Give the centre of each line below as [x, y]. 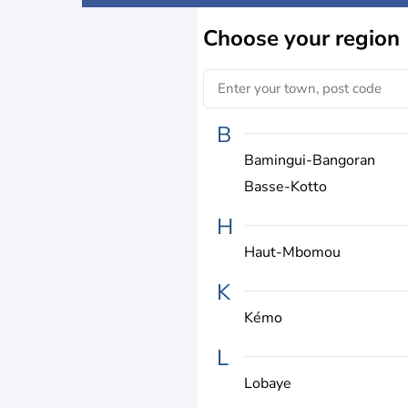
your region [342, 38]
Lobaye [268, 383]
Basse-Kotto [286, 186]
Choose [244, 38]
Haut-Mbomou [292, 252]
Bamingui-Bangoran [310, 160]
